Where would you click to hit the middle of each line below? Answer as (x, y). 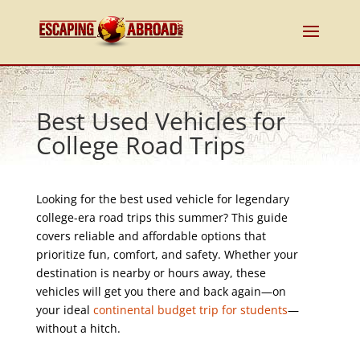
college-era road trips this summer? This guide (162, 217)
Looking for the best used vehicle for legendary (162, 199)
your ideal (64, 310)
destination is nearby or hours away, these (151, 273)
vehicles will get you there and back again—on (161, 291)
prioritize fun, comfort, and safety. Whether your (167, 254)
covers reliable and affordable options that (151, 236)
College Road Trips (140, 145)
